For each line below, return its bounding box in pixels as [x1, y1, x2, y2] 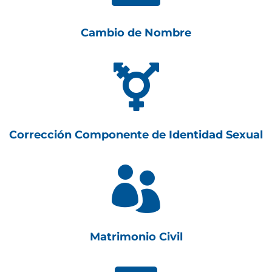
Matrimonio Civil [89, 230, 183, 243]
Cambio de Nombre [81, 26, 191, 39]
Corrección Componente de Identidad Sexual [9, 128, 263, 141]
